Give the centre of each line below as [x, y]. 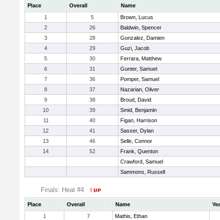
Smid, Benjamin [138, 110]
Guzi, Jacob [135, 48]
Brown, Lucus [137, 17]
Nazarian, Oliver [140, 89]
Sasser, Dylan [137, 131]
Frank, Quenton [139, 151]
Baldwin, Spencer [141, 27]
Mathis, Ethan [131, 216]
